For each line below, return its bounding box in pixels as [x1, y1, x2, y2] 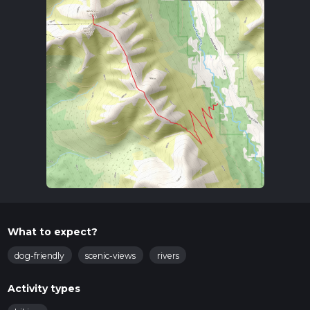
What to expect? [7, 225, 98, 238]
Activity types [7, 282, 80, 295]
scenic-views [85, 250, 136, 261]
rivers [156, 250, 179, 261]
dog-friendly [15, 250, 64, 261]
